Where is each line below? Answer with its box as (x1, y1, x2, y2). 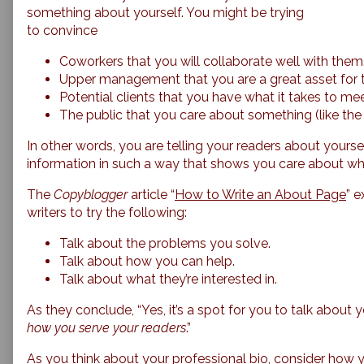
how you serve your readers (27, 320, 186, 336)
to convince (27, 23, 97, 39)
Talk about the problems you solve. (59, 236, 271, 252)
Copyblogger (54, 187, 128, 203)
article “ (128, 187, 175, 203)
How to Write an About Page (175, 187, 346, 203)
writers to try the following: (27, 205, 187, 221)
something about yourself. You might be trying (27, 5, 304, 21)
